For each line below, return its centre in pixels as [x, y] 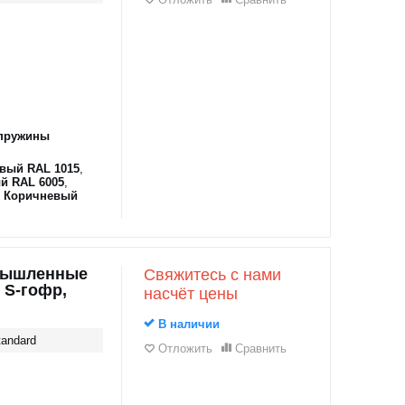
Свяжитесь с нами [212, 275]
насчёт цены [190, 294]
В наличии [187, 324]
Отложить [185, 348]
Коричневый [40, 196]
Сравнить [260, 348]
